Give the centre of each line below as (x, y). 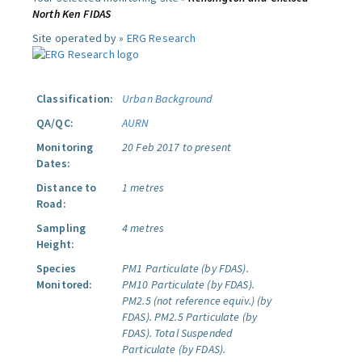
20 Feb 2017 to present (177, 147)
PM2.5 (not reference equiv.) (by (197, 301)
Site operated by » (80, 38)
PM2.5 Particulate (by (205, 317)
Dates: (53, 163)
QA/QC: (55, 123)
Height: (55, 244)
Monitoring (65, 147)
